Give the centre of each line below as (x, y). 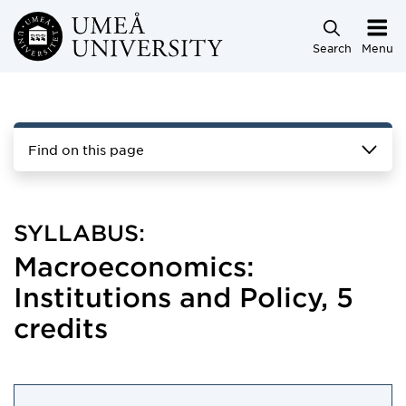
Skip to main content (93, 29)
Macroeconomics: (134, 266)
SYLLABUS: (79, 232)
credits (61, 328)
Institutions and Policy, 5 (184, 297)
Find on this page (86, 150)
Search (332, 48)
